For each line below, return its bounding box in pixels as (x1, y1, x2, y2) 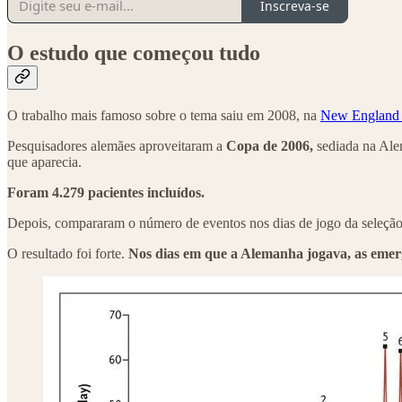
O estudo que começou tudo (7, 40, 260, 65)
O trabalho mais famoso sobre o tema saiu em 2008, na (7, 107, 320, 123)
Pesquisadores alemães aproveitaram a (7, 137, 226, 153)
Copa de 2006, (226, 137, 313, 153)
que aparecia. (7, 153, 82, 170)
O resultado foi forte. (7, 245, 128, 261)
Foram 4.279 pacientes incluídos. (7, 184, 205, 200)
